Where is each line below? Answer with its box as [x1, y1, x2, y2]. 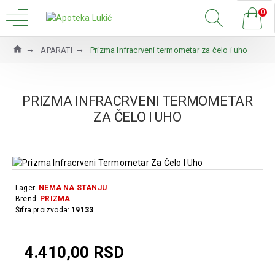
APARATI [41, 45, 72, 55]
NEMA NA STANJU [39, 183, 107, 192]
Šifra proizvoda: [15, 205, 70, 214]
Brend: [15, 194, 39, 203]
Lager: [15, 183, 37, 192]
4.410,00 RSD [25, 242, 125, 261]
